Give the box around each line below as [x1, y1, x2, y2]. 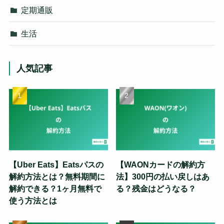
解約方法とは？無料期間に [8, 171, 105, 181]
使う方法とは [8, 195, 57, 205]
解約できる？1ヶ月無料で [8, 183, 101, 193]
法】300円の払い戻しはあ [116, 171, 210, 181]
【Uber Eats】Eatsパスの [8, 159, 103, 169]
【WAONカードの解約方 [116, 159, 205, 169]
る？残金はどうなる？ [116, 183, 196, 193]
